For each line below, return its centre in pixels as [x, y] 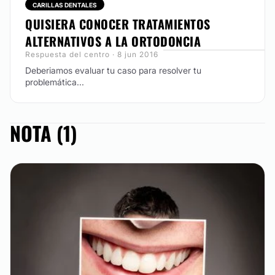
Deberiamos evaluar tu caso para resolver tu [113, 70]
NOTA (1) [44, 133]
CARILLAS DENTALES [65, 5]
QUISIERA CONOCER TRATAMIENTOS [118, 24]
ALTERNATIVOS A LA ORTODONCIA [113, 41]
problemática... [55, 82]
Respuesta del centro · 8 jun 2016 [92, 54]
